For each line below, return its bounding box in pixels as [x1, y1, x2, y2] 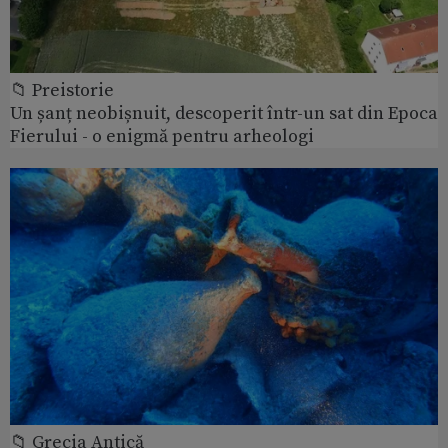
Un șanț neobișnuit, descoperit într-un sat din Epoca [10, 102, 438, 126]
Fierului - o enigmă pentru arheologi [10, 125, 314, 149]
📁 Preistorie [10, 79, 114, 103]
